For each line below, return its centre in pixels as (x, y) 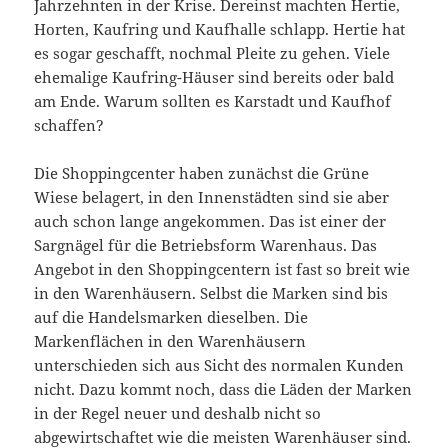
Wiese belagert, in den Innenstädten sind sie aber (212, 196)
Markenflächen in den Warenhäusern (170, 340)
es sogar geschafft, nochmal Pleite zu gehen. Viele (212, 52)
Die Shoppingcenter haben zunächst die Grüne (202, 172)
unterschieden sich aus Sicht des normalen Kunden (219, 364)
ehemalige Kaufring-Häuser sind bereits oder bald (214, 76)
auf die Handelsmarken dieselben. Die (171, 316)
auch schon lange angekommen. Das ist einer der (210, 220)
